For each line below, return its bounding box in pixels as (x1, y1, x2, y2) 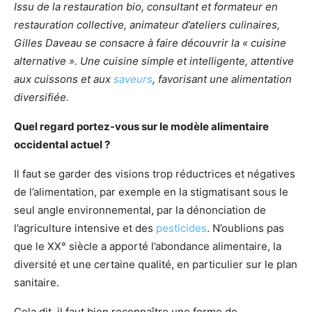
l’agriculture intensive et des (14, 221, 156, 235)
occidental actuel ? (14, 138, 110, 151)
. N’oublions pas (207, 221, 284, 235)
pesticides (156, 221, 207, 235)
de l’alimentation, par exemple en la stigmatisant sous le (14, 185, 288, 198)
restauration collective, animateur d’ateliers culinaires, (14, 18, 280, 31)
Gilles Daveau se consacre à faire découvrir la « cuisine (14, 36, 286, 49)
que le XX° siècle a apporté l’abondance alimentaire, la (14, 240, 281, 253)
